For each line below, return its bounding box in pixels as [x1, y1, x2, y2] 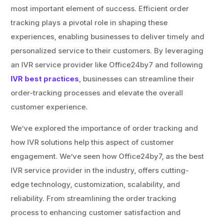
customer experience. [11, 102, 88, 111]
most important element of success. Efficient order [11, 3, 189, 13]
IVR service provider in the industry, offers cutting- [11, 165, 189, 175]
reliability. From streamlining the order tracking [11, 193, 177, 203]
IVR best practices [11, 74, 79, 83]
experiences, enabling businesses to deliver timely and [11, 31, 205, 41]
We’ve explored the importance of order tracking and [11, 123, 199, 133]
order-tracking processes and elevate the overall [11, 88, 184, 97]
